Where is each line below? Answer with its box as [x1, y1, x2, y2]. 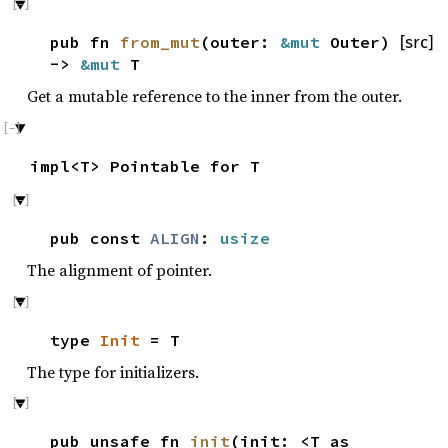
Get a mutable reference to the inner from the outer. [27, 85, 402, 108]
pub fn [50, 32, 120, 53]
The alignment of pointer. [27, 259, 212, 282]
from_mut [120, 32, 200, 53]
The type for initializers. [27, 360, 199, 383]
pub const [50, 228, 150, 249]
